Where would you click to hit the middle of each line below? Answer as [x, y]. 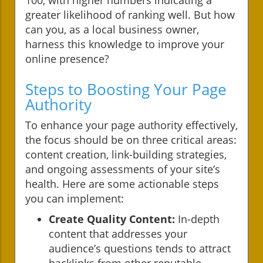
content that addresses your [118, 233]
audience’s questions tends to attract [140, 248]
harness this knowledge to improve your [125, 44]
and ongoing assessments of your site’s [123, 169]
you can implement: [75, 198]
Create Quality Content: [112, 219]
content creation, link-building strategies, [126, 154]
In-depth [197, 219]
